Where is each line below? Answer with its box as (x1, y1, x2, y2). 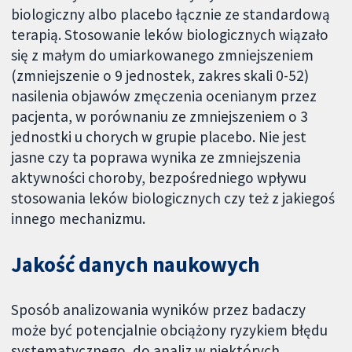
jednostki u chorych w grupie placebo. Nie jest (11, 127, 307, 147)
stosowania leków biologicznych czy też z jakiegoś (11, 189, 335, 208)
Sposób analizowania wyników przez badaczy (11, 299, 306, 319)
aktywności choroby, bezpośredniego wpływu (11, 168, 307, 188)
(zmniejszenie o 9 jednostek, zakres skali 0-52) (11, 66, 310, 86)
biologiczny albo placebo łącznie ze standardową (11, 5, 331, 24)
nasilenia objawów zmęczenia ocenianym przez (11, 86, 317, 106)
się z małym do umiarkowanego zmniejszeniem (11, 46, 314, 65)
